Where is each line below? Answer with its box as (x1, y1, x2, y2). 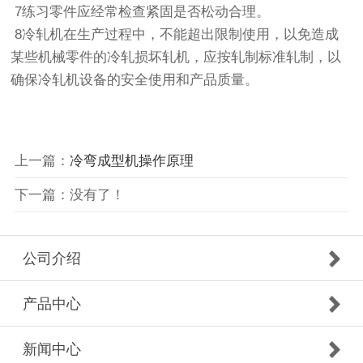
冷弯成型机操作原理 (69, 152, 194, 169)
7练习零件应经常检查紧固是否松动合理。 (11, 4, 275, 20)
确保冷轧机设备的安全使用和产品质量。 (11, 72, 263, 88)
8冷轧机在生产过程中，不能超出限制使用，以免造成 (11, 27, 340, 43)
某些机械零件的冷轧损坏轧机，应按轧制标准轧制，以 (11, 49, 342, 66)
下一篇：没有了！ (14, 186, 125, 203)
